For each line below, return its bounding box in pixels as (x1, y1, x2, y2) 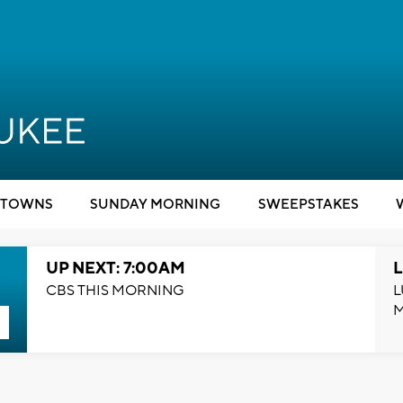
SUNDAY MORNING (90, 196, 220, 213)
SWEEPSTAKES (257, 196, 359, 213)
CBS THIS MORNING (45, 282, 184, 300)
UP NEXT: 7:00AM (45, 258, 185, 279)
